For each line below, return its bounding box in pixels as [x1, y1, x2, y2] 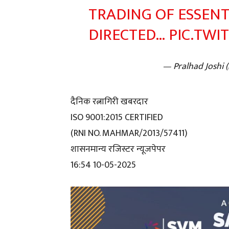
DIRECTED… [88, 21, 169, 49]
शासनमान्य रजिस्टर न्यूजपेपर [71, 142, 166, 157]
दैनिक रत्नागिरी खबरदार [71, 94, 148, 109]
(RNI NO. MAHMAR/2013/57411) [71, 126, 188, 141]
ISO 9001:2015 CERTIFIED [71, 110, 163, 125]
